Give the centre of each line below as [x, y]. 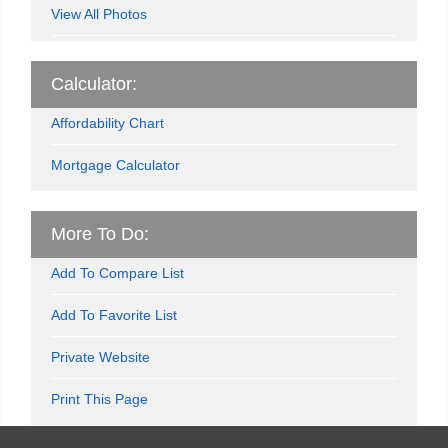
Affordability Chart [107, 122]
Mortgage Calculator [115, 164]
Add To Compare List [117, 272]
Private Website [100, 356]
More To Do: [100, 233]
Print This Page [99, 398]
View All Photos [99, 13]
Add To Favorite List [114, 314]
